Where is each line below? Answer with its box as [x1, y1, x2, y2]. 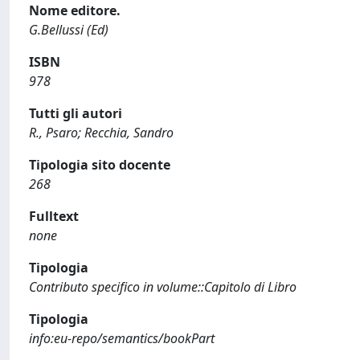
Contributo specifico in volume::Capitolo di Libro [29, 278, 297, 296]
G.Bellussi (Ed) [29, 21, 108, 39]
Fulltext [29, 207, 79, 225]
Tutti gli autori [29, 104, 122, 122]
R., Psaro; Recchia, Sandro [29, 124, 174, 141]
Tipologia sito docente [29, 156, 170, 174]
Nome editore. [29, 2, 121, 19]
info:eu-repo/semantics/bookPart [29, 329, 215, 347]
